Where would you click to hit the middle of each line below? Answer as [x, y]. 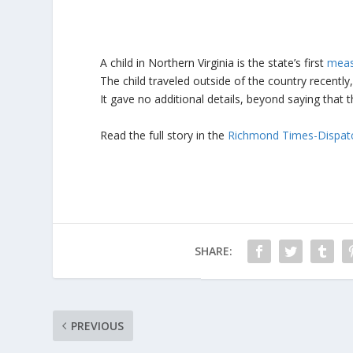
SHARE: [213, 251]
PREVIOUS [98, 325]
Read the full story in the [164, 135]
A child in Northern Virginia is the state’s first [214, 63]
